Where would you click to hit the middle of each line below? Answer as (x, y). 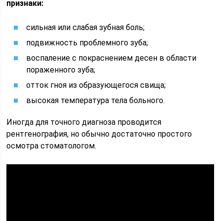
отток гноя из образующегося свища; (96, 85)
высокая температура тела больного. (96, 100)
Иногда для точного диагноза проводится (84, 122)
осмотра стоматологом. (52, 146)
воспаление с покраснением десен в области (111, 58)
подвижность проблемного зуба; (87, 43)
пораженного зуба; (61, 70)
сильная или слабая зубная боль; (86, 27)
